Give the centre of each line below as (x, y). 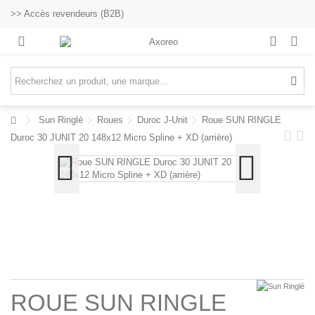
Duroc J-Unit (162, 120)
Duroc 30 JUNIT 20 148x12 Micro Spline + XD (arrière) (121, 137)
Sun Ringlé (61, 120)
